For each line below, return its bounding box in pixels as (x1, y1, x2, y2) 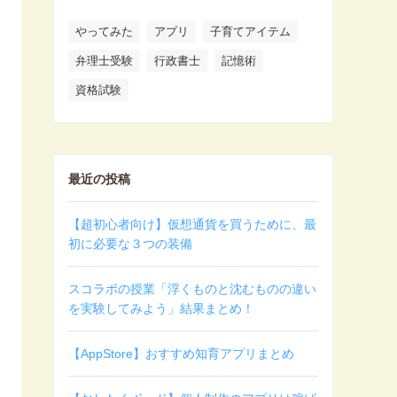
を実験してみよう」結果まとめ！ (68, 301, 254, 315)
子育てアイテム (210, 25, 291, 38)
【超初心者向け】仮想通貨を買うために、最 (68, 217, 316, 231)
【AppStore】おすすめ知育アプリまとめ (68, 346, 294, 361)
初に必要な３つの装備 (68, 237, 192, 251)
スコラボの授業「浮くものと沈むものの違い (68, 282, 316, 296)
